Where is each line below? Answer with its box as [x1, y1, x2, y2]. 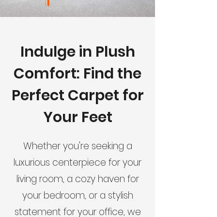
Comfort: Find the [14, 63, 141, 84]
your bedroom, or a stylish [22, 189, 133, 202]
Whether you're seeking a [23, 139, 132, 153]
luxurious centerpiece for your [14, 156, 141, 169]
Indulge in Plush [20, 42, 135, 62]
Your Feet [43, 107, 112, 127]
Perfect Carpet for [11, 85, 144, 106]
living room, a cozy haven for [16, 172, 139, 186]
